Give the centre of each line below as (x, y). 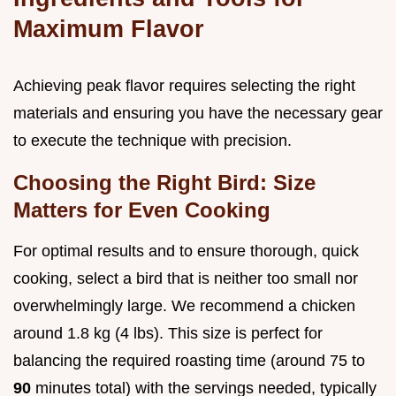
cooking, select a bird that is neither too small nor (186, 279)
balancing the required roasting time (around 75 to (189, 361)
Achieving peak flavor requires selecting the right (184, 86)
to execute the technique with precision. (152, 141)
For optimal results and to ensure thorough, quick (186, 251)
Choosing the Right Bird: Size (164, 183)
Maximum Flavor (109, 29)
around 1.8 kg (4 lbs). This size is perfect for (168, 334)
